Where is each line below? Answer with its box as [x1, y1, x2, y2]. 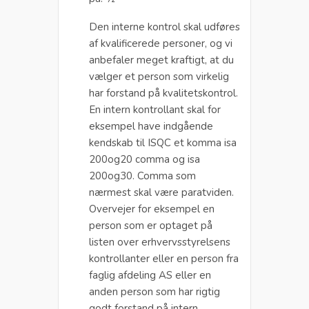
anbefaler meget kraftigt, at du [89, 52, 234, 67]
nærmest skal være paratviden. [89, 185, 234, 199]
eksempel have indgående [89, 119, 213, 133]
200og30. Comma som [89, 168, 196, 183]
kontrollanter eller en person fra [89, 251, 239, 266]
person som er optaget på [89, 218, 212, 232]
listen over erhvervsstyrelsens [89, 235, 230, 249]
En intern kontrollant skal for [89, 102, 221, 117]
